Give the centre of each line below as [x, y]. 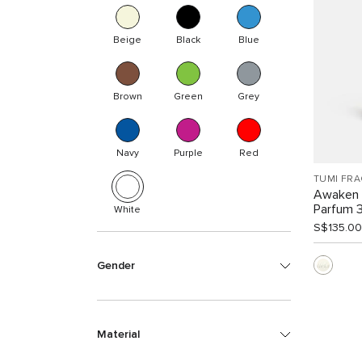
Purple [188, 154]
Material [118, 335]
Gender [116, 266]
